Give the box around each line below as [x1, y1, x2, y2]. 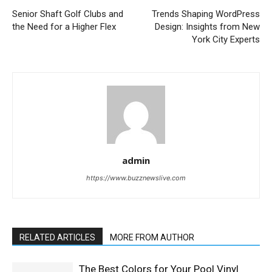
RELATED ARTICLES [19, 233, 95, 243]
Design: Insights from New [155, 21, 260, 33]
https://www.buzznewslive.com [86, 174, 186, 183]
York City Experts [192, 34, 260, 46]
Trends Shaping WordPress [152, 8, 260, 20]
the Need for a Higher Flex [12, 21, 116, 33]
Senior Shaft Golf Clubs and [12, 8, 123, 20]
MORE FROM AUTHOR [110, 233, 194, 243]
